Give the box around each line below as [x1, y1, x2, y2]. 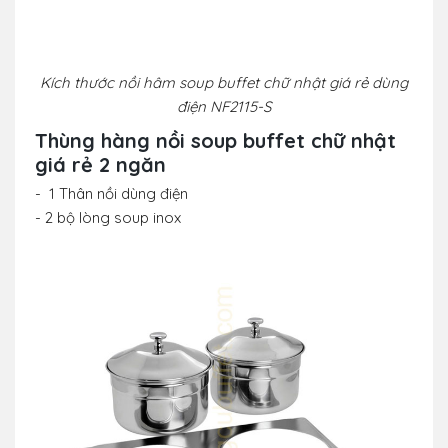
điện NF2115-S [177, 97, 271, 117]
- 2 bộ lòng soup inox [35, 208, 181, 228]
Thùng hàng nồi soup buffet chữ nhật [35, 128, 396, 154]
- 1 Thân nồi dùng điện [35, 184, 188, 204]
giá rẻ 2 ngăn [35, 152, 166, 178]
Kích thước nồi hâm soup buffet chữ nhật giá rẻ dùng [40, 73, 408, 93]
